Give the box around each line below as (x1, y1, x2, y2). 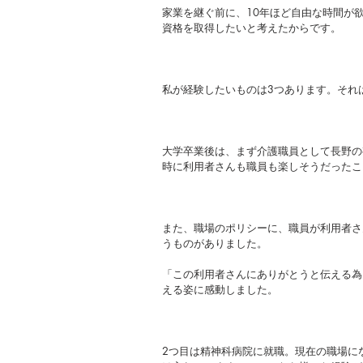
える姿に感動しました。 (162, 282, 278, 297)
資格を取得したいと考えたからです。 (162, 20, 341, 35)
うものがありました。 (162, 236, 267, 250)
